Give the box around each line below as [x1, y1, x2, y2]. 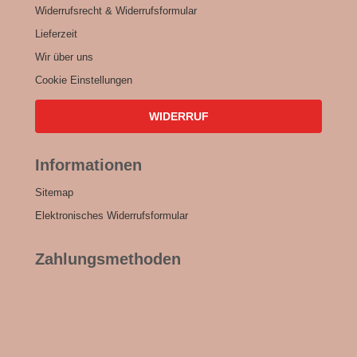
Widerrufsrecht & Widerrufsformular [35, 5, 197, 17]
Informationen [35, 156, 142, 174]
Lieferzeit [35, 28, 77, 40]
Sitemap [35, 186, 73, 198]
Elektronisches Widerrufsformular [35, 210, 188, 222]
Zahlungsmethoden [35, 250, 181, 268]
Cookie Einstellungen [35, 74, 132, 86]
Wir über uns [35, 51, 93, 63]
